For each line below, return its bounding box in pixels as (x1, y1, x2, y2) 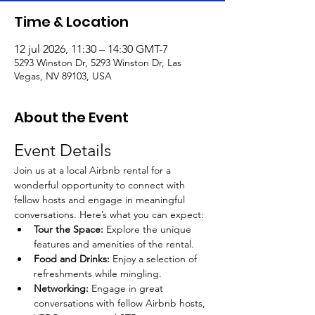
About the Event (14, 108, 129, 127)
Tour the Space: (34, 223, 103, 236)
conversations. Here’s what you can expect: (14, 208, 204, 221)
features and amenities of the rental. (34, 238, 194, 250)
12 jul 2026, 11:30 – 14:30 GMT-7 (14, 42, 168, 56)
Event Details (14, 140, 111, 160)
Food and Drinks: (34, 252, 110, 265)
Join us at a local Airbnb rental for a (14, 164, 174, 176)
